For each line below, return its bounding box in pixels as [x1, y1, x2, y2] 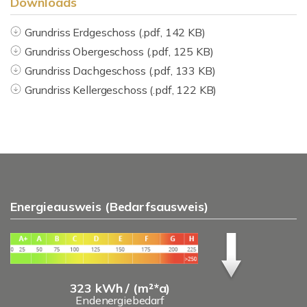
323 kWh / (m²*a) [69, 280, 171, 296]
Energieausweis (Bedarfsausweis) [10, 199, 208, 214]
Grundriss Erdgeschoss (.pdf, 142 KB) [24, 25, 206, 39]
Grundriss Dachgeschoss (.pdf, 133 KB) [24, 64, 216, 77]
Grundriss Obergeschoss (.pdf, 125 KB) [24, 45, 214, 58]
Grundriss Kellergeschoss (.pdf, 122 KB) [24, 83, 217, 97]
